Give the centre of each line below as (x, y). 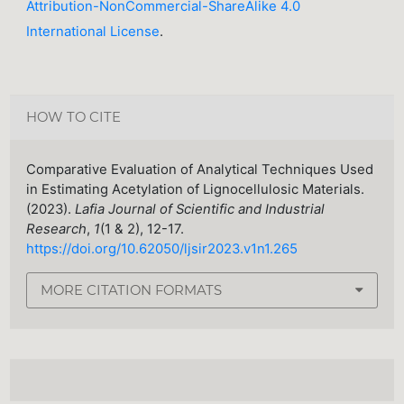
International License (93, 31)
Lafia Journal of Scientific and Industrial (200, 210)
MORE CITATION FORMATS (132, 290)
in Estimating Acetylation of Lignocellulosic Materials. (196, 190)
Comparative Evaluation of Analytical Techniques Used (200, 170)
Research (57, 230)
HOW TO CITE (74, 118)
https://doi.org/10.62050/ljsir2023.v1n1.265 (162, 249)
